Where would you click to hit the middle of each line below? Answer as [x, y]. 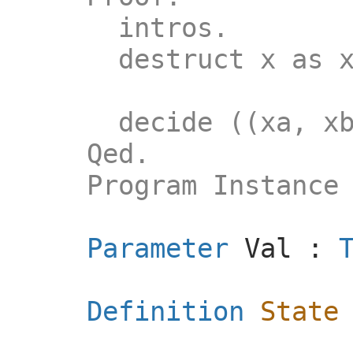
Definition [165, 311]
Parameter [158, 248]
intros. [142, 27]
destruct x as [197, 59]
